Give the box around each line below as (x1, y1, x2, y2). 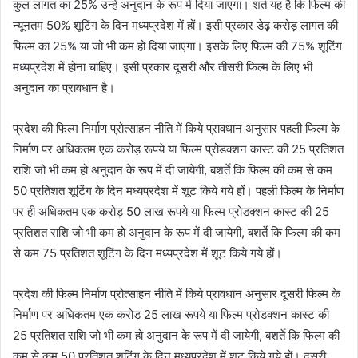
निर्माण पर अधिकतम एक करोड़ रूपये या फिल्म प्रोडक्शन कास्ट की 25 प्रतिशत (13, 141, 344, 157)
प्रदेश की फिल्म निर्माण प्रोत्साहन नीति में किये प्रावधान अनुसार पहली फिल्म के (13, 121, 340, 137)
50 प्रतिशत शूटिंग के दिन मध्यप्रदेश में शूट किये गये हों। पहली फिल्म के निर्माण (13, 183, 344, 199)
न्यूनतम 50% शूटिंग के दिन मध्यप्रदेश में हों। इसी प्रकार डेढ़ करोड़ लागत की (13, 18, 338, 34)
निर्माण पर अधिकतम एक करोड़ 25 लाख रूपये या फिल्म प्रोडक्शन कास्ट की (13, 307, 329, 323)
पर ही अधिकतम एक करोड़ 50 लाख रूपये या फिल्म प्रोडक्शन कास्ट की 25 (13, 204, 329, 220)
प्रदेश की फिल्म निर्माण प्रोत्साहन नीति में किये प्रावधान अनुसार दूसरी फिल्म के (13, 286, 340, 302)
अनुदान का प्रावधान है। (13, 80, 115, 96)
